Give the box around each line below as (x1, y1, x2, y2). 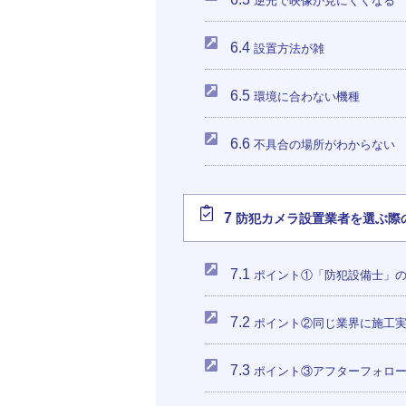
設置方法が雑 (250, 42, 325, 55)
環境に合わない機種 (250, 90, 361, 103)
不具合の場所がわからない (250, 138, 396, 151)
